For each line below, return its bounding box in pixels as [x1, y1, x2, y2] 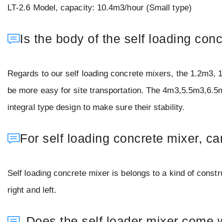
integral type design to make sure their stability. [7, 103, 185, 112]
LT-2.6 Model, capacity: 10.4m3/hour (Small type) [7, 3, 192, 13]
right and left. [7, 185, 57, 195]
